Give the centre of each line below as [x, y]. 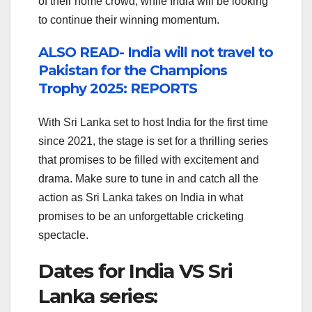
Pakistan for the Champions [133, 70]
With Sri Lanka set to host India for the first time [153, 123]
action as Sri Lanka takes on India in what [141, 198]
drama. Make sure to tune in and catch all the [148, 179]
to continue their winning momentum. [129, 19]
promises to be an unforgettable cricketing [141, 217]
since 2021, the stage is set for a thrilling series [153, 141]
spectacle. [63, 235]
